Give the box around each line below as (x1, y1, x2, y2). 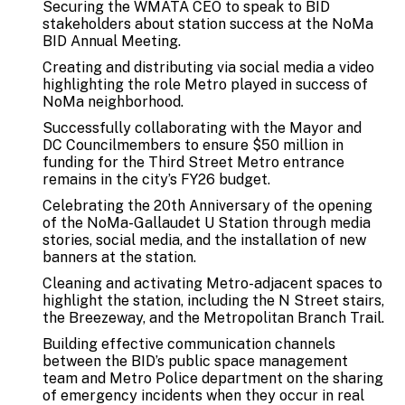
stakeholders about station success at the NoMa (42, 14, 373, 33)
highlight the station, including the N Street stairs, (42, 291, 384, 309)
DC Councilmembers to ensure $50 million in (42, 136, 344, 154)
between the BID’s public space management (42, 352, 348, 370)
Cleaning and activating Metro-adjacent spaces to (42, 274, 382, 292)
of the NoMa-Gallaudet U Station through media (42, 213, 371, 231)
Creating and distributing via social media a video (42, 58, 374, 76)
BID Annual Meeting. (42, 32, 181, 50)
